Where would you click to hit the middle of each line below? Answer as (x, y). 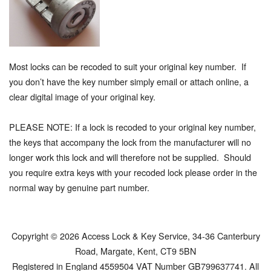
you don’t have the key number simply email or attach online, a (129, 82)
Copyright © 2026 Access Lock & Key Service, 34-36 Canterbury (135, 236)
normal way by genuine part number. (79, 188)
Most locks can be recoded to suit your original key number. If (128, 67)
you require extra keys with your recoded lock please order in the (133, 172)
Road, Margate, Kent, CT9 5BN (135, 251)
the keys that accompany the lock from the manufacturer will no (130, 142)
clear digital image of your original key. (82, 97)
